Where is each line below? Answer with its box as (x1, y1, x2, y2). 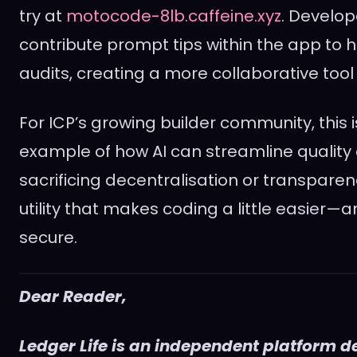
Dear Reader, (19, 285, 127, 308)
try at (19, 5, 66, 28)
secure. (19, 226, 77, 249)
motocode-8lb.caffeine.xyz (66, 5, 281, 28)
